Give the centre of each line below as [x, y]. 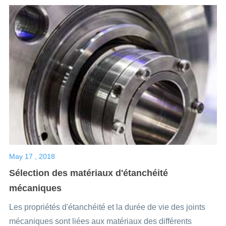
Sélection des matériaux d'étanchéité [88, 173]
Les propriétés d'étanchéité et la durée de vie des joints [107, 207]
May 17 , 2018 [32, 157]
